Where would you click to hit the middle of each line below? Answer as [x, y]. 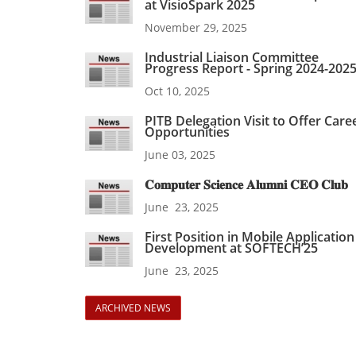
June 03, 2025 [180, 155]
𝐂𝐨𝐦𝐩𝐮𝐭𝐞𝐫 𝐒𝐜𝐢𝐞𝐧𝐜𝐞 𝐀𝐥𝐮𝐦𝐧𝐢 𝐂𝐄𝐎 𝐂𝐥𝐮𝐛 [246, 185]
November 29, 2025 [196, 28]
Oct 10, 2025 [177, 91]
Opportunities [187, 132]
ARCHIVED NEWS [133, 308]
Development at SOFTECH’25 [231, 248]
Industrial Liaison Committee [232, 58]
